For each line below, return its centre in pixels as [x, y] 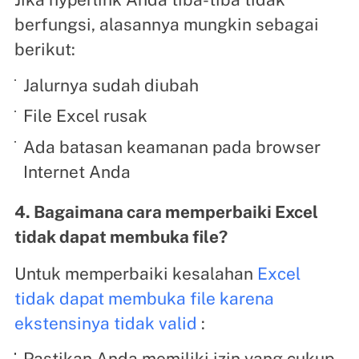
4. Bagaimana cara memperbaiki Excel [166, 212]
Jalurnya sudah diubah [111, 85]
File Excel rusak [86, 116]
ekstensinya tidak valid [105, 323]
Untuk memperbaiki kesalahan [135, 273]
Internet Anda [77, 171]
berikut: [44, 50]
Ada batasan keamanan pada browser [172, 147]
